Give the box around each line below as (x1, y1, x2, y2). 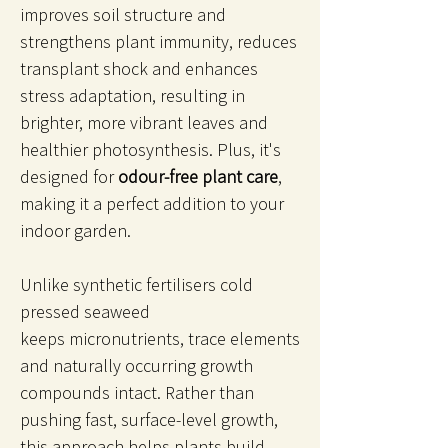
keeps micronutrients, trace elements (20, 326, 300, 350)
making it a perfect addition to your (20, 191, 284, 215)
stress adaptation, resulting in (20, 83, 245, 107)
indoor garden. (20, 218, 135, 242)
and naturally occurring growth (20, 353, 253, 377)
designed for (20, 164, 118, 188)
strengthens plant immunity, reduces (20, 29, 297, 53)
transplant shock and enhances (20, 56, 258, 80)
